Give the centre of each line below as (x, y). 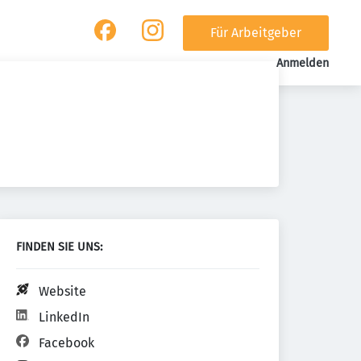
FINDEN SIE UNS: (59, 247)
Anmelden (302, 63)
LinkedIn (64, 317)
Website (62, 291)
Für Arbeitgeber (255, 33)
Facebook (66, 343)
